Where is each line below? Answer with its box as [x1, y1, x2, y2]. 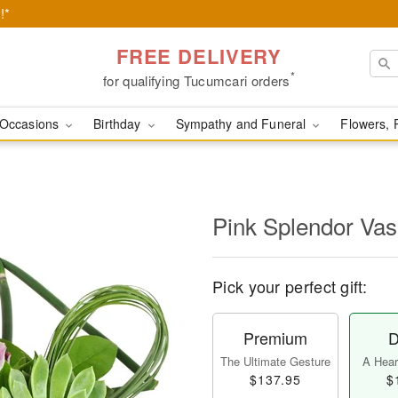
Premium [243, 326, 307, 349]
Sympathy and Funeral [175, 115, 310, 132]
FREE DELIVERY [115, 41, 283, 70]
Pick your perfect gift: [212, 275, 367, 298]
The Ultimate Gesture [220, 353, 330, 370]
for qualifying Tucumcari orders [103, 70, 291, 90]
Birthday [93, 115, 145, 132]
